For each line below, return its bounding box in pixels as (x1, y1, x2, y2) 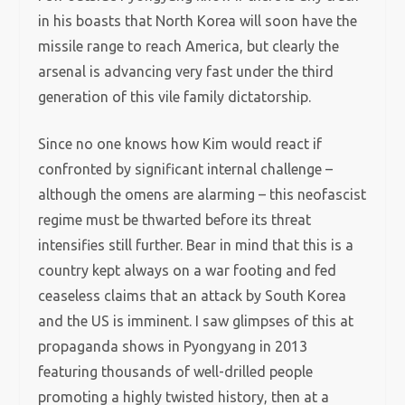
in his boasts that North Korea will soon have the (38, 13, 358, 29)
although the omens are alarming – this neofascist (38, 186, 367, 202)
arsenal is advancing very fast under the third (38, 63, 334, 80)
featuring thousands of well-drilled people (38, 363, 314, 380)
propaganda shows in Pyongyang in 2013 (38, 338, 308, 354)
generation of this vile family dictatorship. (38, 89, 312, 105)
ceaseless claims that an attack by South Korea (38, 287, 347, 304)
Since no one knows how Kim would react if (38, 136, 323, 152)
